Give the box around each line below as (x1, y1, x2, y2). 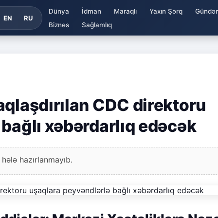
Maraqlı (113, 7, 137, 15)
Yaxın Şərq (149, 7, 182, 15)
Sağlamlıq (81, 20, 112, 29)
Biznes (48, 20, 69, 29)
